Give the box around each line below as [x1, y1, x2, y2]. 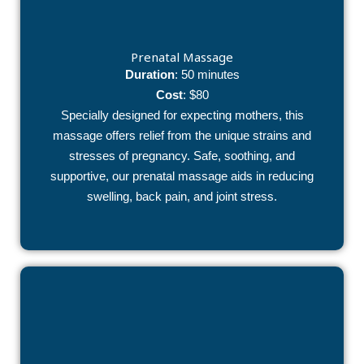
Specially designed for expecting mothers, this [60, 108, 304, 122]
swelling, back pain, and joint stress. [87, 189, 277, 203]
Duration [124, 67, 175, 81]
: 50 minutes [174, 67, 240, 81]
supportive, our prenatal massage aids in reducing [50, 169, 314, 183]
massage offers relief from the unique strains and [53, 128, 311, 142]
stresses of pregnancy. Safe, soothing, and [69, 149, 295, 162]
